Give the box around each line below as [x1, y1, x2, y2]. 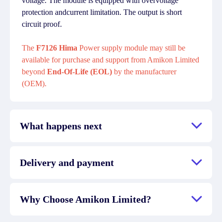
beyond [22, 67, 47, 76]
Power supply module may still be [77, 44, 185, 52]
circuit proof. [22, 20, 62, 28]
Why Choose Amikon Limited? [20, 194, 151, 205]
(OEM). [22, 79, 47, 88]
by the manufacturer [114, 67, 176, 76]
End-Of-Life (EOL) [47, 67, 114, 76]
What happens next [20, 120, 102, 131]
